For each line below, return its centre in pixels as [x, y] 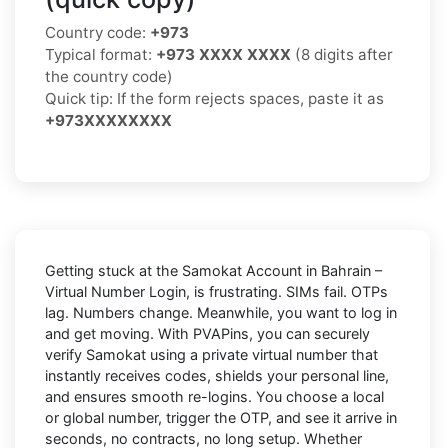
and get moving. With [119, 333]
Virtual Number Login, [117, 291]
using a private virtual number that [262, 354]
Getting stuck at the [113, 270]
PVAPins [221, 333]
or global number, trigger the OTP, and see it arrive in [221, 417]
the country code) [109, 76]
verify [65, 354]
